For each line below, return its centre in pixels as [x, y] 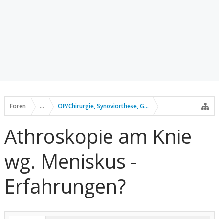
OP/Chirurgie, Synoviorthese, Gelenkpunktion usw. [128, 106]
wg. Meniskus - [71, 161]
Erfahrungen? [65, 186]
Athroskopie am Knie [98, 136]
